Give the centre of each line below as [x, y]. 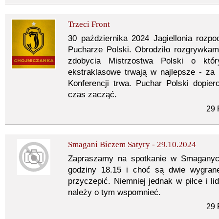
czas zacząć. [92, 95]
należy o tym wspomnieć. [114, 192]
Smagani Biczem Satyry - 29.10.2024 [132, 144]
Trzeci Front [89, 24]
